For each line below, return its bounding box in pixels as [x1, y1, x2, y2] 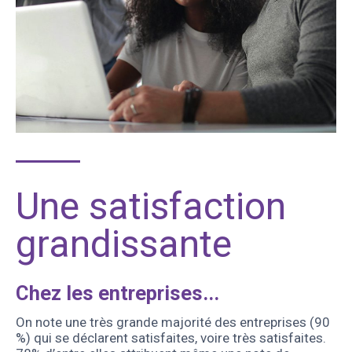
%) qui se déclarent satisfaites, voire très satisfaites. [16, 329, 326, 346]
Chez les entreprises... [16, 281, 219, 305]
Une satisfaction [16, 184, 286, 229]
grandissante [16, 222, 232, 266]
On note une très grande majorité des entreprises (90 [16, 313, 330, 330]
